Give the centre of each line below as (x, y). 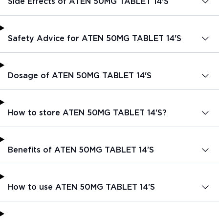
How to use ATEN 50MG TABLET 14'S (81, 187)
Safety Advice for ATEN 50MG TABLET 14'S (95, 38)
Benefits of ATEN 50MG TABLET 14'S (81, 150)
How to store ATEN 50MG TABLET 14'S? (87, 112)
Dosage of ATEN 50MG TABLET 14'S (80, 75)
